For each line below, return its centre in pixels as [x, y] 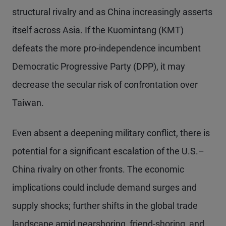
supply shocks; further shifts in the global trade [105, 205]
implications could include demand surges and [104, 187]
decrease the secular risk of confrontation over [105, 84]
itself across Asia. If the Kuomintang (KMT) [98, 30]
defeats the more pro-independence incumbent [106, 48]
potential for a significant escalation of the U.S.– [108, 151]
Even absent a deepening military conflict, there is [111, 133]
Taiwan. [28, 102]
